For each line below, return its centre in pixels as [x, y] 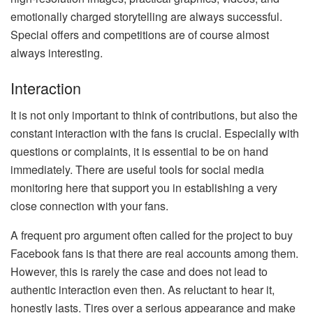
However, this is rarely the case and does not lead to [139, 271]
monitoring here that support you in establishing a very [144, 187]
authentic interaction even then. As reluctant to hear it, [143, 289]
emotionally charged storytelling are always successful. [146, 17]
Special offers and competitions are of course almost [140, 35]
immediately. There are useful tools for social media [137, 169]
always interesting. [57, 53]
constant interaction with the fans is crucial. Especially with [155, 133]
